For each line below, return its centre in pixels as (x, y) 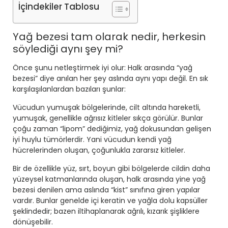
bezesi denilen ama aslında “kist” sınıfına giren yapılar (106, 190)
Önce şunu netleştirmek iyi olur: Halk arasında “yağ (103, 68)
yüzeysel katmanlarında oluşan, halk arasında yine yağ (109, 179)
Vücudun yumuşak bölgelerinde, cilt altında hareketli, (107, 108)
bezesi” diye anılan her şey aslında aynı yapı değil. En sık (110, 79)
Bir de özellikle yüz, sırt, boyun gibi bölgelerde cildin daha (111, 169)
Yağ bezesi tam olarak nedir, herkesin (109, 37)
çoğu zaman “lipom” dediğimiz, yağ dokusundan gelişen (112, 129)
